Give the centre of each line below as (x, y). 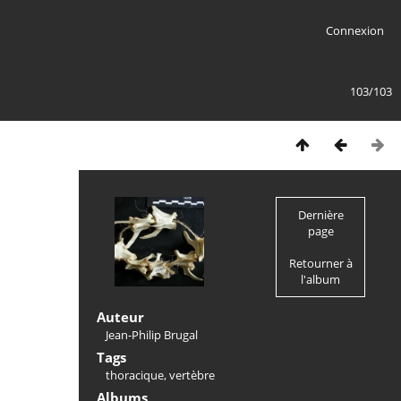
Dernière (320, 215)
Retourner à (320, 263)
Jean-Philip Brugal (152, 335)
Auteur (120, 317)
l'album (320, 279)
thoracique (135, 375)
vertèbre (192, 375)
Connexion (354, 30)
